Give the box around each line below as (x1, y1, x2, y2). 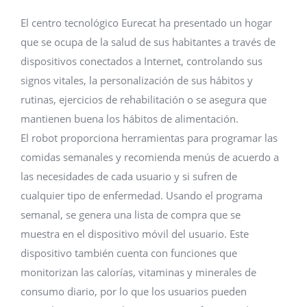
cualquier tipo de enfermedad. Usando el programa (21, 188, 262, 202)
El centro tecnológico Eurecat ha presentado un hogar (21, 16, 272, 29)
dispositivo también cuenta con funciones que (21, 246, 237, 260)
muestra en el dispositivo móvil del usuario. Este (21, 227, 249, 241)
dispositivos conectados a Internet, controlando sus (21, 54, 262, 68)
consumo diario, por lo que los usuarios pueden (21, 284, 247, 298)
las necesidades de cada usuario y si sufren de (21, 169, 237, 183)
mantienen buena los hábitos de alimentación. (21, 112, 238, 125)
